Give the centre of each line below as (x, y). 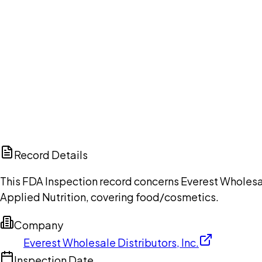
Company (39, 225)
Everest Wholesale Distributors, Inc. (111, 243)
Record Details (51, 155)
